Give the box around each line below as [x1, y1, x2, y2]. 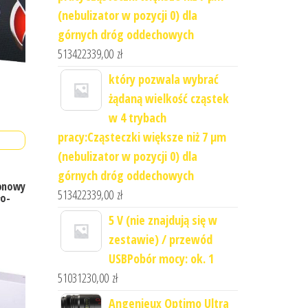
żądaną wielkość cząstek [108, 90, 229, 107]
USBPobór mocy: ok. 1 [108, 250, 214, 267]
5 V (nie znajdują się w [108, 212, 217, 228]
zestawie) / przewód [108, 231, 212, 247]
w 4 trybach [108, 109, 166, 126]
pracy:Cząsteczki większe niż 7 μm [57, 129, 226, 145]
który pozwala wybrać [108, 71, 219, 87]
